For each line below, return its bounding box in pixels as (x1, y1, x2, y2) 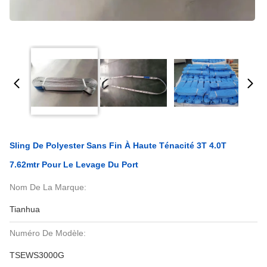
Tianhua (10, 204, 40, 214)
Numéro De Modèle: (10, 228, 86, 238)
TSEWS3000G (10, 250, 64, 260)
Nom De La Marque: (10, 182, 86, 192)
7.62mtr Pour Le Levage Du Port (10, 160, 138, 169)
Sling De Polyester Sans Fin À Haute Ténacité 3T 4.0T (10, 141, 226, 150)
